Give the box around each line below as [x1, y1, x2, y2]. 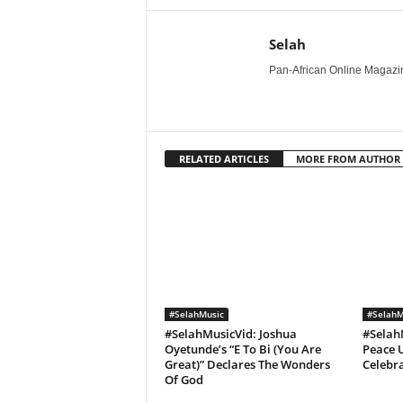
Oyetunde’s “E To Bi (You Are [164, 341, 321, 357]
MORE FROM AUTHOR [295, 152, 400, 166]
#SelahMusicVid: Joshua [164, 326, 297, 342]
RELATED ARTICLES [178, 152, 269, 166]
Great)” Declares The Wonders [164, 356, 330, 372]
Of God [164, 372, 203, 388]
